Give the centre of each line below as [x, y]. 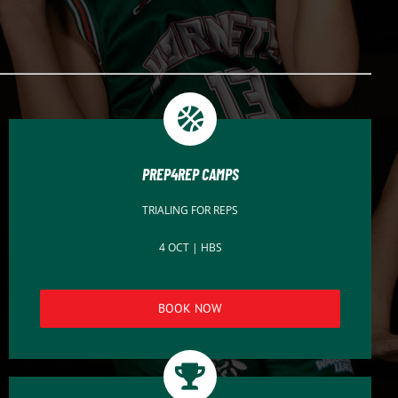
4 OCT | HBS [190, 247]
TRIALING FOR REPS [190, 210]
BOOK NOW [190, 308]
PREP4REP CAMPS [190, 174]
